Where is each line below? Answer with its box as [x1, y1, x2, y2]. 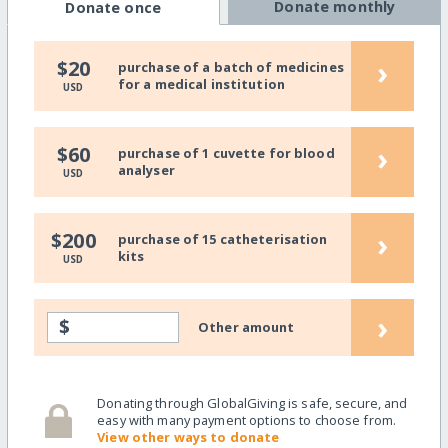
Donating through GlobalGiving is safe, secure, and [97, 394, 408, 413]
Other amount [198, 317, 295, 336]
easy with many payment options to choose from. [97, 411, 397, 430]
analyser [117, 161, 175, 180]
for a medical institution [117, 75, 285, 94]
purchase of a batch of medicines [117, 58, 344, 77]
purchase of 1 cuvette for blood [117, 144, 335, 163]
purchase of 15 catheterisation [117, 230, 328, 249]
